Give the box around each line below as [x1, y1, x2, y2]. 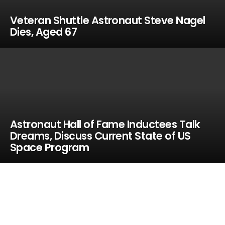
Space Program [10, 140, 89, 155]
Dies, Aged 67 [10, 25, 77, 39]
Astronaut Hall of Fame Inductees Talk [10, 117, 200, 132]
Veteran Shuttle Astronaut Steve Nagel [10, 13, 205, 28]
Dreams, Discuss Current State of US [10, 129, 191, 143]
